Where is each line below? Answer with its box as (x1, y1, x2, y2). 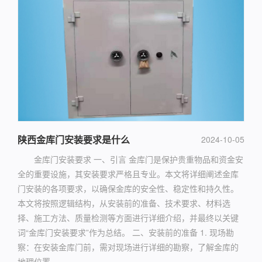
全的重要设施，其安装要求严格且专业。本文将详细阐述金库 (18, 167, 239, 180)
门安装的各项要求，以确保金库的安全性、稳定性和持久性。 (18, 182, 239, 194)
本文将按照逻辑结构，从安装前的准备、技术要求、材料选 (18, 196, 230, 209)
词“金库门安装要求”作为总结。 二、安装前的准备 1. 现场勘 (18, 226, 234, 238)
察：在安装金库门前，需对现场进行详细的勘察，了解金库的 (18, 240, 239, 253)
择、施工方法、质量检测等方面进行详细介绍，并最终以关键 (18, 211, 239, 223)
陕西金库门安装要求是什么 (18, 132, 130, 146)
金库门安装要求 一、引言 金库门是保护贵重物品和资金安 (34, 153, 243, 165)
